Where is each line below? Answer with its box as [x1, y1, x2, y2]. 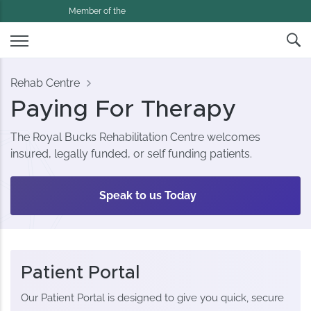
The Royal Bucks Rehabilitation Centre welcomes [10, 131, 261, 144]
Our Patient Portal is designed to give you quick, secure [21, 292, 285, 305]
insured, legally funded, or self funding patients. [10, 147, 253, 161]
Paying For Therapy [10, 98, 237, 122]
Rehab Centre [10, 76, 81, 90]
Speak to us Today [99, 189, 196, 203]
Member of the [69, 6, 126, 17]
